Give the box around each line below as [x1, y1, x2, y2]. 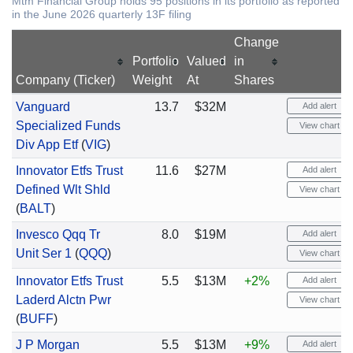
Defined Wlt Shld [15, 183, 110, 196]
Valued [186, 54, 226, 68]
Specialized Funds [15, 119, 121, 132]
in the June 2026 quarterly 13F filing [12, 8, 191, 20]
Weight [132, 73, 172, 87]
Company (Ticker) [15, 73, 115, 87]
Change [233, 35, 279, 49]
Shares [233, 73, 274, 87]
